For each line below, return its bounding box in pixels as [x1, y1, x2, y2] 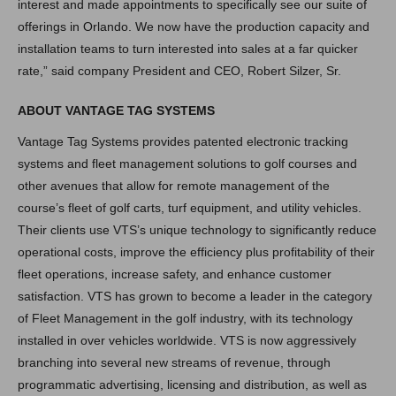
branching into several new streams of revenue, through [17, 354, 331, 369]
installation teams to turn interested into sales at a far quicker [17, 41, 358, 56]
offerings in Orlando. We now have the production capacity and [17, 19, 369, 34]
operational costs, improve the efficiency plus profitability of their [17, 244, 375, 259]
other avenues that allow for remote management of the [17, 178, 330, 193]
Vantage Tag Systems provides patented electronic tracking [17, 133, 348, 148]
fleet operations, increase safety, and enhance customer [17, 266, 331, 281]
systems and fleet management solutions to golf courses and [17, 156, 357, 171]
